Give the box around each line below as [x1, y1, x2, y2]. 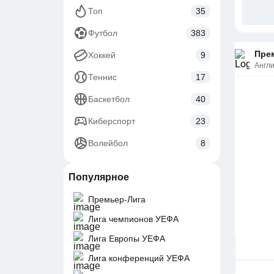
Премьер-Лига [88, 194, 146, 204]
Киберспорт [88, 116, 135, 126]
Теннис [88, 72, 117, 82]
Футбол [88, 28, 117, 38]
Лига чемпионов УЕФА [88, 214, 179, 224]
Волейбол [88, 138, 128, 148]
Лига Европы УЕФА [88, 234, 165, 243]
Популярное [68, 172, 129, 182]
